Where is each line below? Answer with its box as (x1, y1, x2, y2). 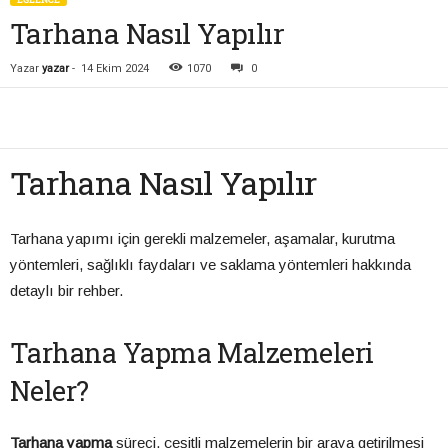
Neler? (10, 373, 89, 409)
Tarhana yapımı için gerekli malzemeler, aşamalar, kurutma (10, 230, 395, 248)
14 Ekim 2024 (81, 62, 149, 76)
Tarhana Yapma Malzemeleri (10, 335, 374, 371)
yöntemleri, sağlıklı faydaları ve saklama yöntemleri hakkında (10, 256, 411, 274)
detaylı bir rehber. (10, 282, 123, 300)
